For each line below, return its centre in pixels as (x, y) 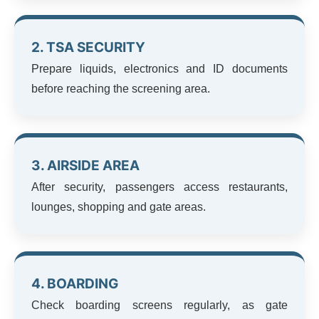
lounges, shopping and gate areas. (119, 206)
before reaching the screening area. (121, 88)
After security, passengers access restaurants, (159, 187)
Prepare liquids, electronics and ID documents (159, 68)
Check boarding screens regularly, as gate (159, 305)
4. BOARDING (75, 283)
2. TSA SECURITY (88, 47)
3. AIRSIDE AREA (85, 165)
